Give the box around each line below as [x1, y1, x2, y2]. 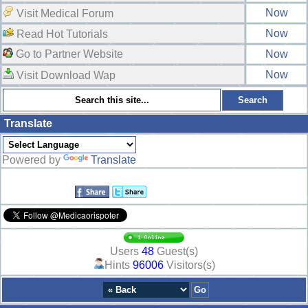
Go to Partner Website [13, 48, 123, 60]
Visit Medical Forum [14, 8, 113, 20]
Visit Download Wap [14, 69, 115, 82]
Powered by [2, 154, 63, 166]
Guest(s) [154, 245, 198, 258]
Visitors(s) [163, 259, 215, 272]
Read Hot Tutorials [14, 28, 108, 41]
